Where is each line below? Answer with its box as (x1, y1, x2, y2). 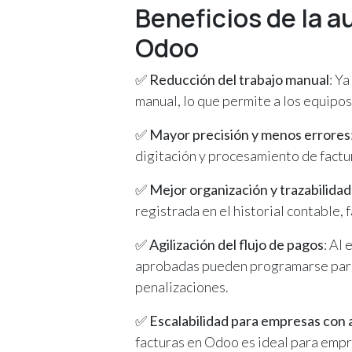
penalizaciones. (135, 277, 229, 295)
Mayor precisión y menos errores (149, 125, 350, 143)
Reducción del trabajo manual (149, 70, 329, 88)
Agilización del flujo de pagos (149, 235, 324, 253)
